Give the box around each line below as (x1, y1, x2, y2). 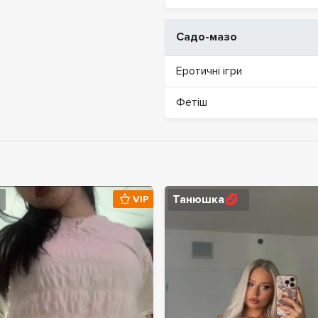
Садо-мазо (176, 30, 237, 44)
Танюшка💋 (172, 192, 238, 207)
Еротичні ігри (176, 64, 242, 78)
